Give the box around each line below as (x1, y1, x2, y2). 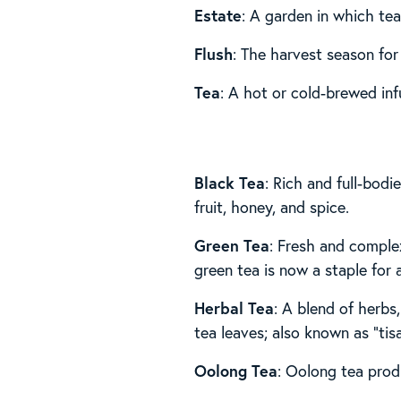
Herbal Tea (194, 296, 275, 319)
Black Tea (194, 171, 266, 193)
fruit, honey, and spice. (194, 195, 350, 218)
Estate (194, 4, 243, 26)
